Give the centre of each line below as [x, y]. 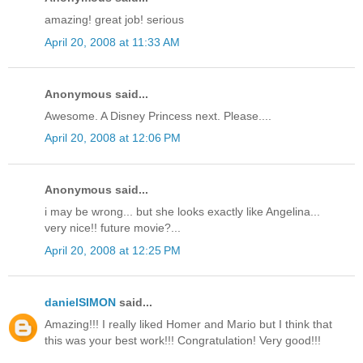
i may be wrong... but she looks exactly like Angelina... [182, 212]
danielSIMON [80, 302]
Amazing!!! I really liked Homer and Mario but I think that [188, 325]
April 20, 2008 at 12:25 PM [113, 250]
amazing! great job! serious [114, 20]
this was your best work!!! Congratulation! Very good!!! [183, 341]
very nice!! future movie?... [113, 228]
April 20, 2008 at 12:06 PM [113, 138]
